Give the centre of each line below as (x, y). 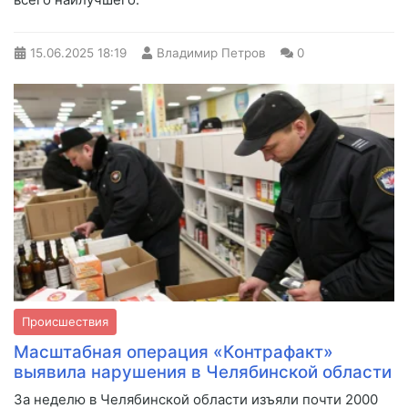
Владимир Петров (211, 53)
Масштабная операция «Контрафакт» (173, 352)
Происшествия (65, 321)
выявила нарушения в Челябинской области (203, 372)
